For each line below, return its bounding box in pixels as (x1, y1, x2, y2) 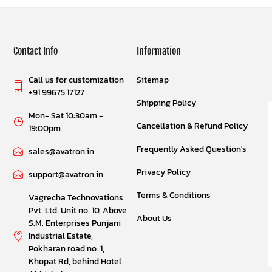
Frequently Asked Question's (136, 143, 246, 156)
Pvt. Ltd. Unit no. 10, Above (29, 204, 127, 217)
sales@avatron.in (29, 145, 95, 158)
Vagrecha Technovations (29, 191, 124, 205)
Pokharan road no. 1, (29, 242, 105, 256)
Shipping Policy (136, 97, 196, 110)
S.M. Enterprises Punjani (29, 217, 121, 230)
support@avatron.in (29, 168, 104, 182)
